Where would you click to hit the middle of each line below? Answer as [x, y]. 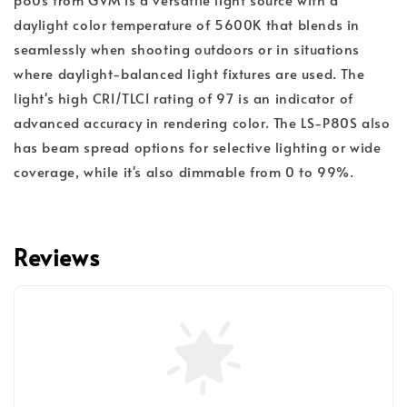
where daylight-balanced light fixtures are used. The [189, 73]
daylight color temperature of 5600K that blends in [187, 24]
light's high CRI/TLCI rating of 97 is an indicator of [184, 97]
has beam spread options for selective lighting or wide [198, 146]
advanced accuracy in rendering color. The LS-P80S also [202, 122]
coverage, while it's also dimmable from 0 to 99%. [184, 171]
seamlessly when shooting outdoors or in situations [187, 48]
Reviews [57, 256]
